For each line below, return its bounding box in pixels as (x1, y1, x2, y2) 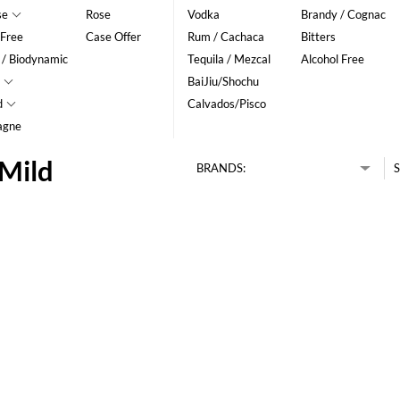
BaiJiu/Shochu (187, 74, 259, 88)
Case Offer (86, 29, 142, 44)
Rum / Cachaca (187, 29, 264, 44)
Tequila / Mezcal (187, 52, 271, 66)
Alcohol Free (300, 52, 364, 66)
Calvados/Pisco (187, 96, 266, 111)
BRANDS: (196, 161, 246, 175)
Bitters (300, 29, 336, 44)
